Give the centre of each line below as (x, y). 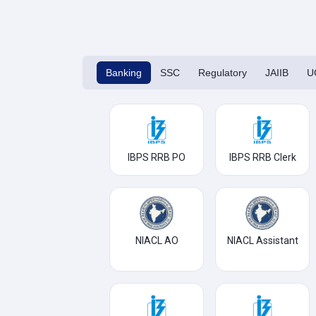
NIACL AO (157, 241)
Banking (124, 73)
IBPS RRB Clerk (262, 157)
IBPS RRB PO (157, 157)
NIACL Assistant (262, 241)
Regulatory (223, 73)
